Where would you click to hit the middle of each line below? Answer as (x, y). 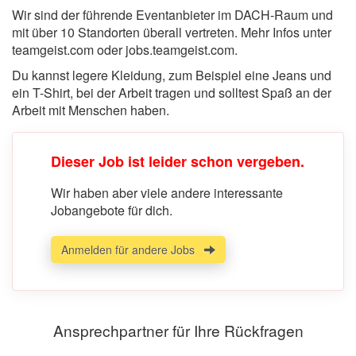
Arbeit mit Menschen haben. (92, 110)
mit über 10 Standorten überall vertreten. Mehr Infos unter (172, 32)
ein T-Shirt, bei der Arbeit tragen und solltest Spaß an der (172, 92)
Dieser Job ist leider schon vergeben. (178, 161)
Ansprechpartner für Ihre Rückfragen (178, 331)
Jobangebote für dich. (112, 210)
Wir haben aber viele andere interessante (167, 192)
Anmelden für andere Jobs (133, 249)
